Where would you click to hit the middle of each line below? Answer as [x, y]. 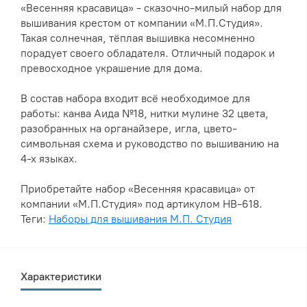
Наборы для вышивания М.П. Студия [140, 219]
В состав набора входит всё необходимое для [135, 99]
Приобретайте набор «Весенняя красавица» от [138, 189]
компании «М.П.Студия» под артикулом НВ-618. [142, 204]
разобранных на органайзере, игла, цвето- [129, 129]
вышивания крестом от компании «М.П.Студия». [142, 23]
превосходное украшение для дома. [112, 69]
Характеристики [61, 277]
